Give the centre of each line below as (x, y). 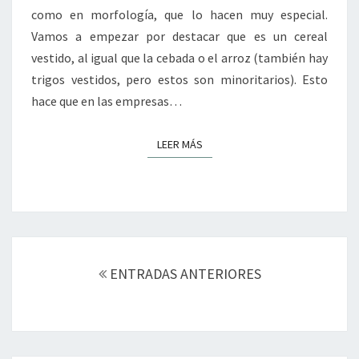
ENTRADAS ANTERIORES (184, 274)
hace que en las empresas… (107, 101)
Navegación (57, 247)
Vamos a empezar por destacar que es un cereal (179, 36)
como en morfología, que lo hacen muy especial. (179, 15)
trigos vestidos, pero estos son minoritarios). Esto (179, 80)
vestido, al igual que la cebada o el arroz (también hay (179, 58)
